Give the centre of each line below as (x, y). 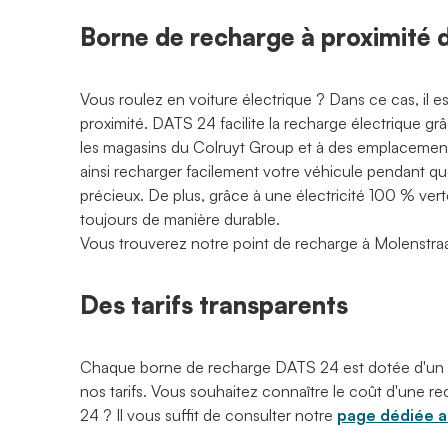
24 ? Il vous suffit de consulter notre (208, 415)
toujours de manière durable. (180, 219)
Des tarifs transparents (214, 305)
